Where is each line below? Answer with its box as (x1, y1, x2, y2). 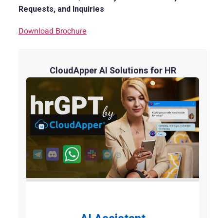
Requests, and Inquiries (18, 3, 104, 15)
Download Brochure (18, 25, 87, 37)
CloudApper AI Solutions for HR (49, 64, 176, 78)
